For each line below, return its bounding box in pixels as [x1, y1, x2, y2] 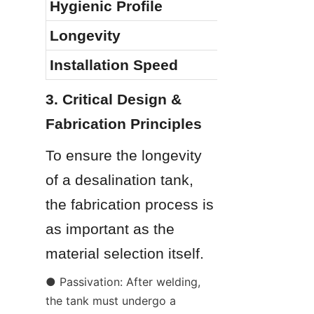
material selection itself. [46, 245, 204, 261]
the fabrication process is [46, 196, 214, 212]
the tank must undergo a [46, 293, 176, 308]
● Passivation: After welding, [46, 274, 200, 289]
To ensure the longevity [46, 146, 202, 163]
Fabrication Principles [46, 115, 202, 132]
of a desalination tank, [46, 171, 193, 188]
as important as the [46, 220, 175, 237]
